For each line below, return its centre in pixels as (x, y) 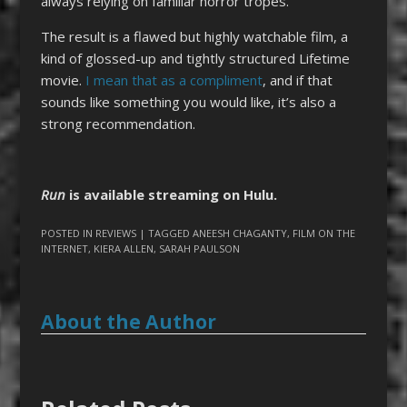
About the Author (128, 322)
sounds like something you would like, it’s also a (188, 101)
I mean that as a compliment (174, 79)
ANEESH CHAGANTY (239, 233)
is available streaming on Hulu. (173, 194)
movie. (63, 79)
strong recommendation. (118, 123)
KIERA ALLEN (123, 249)
